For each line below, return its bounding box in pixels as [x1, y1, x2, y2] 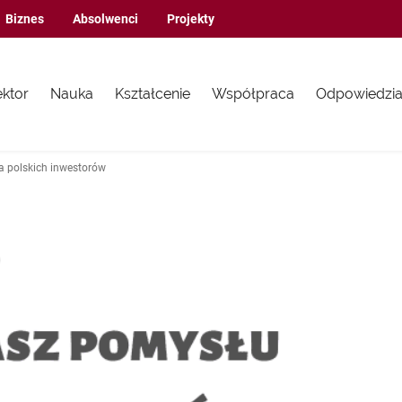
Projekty [167, 11, 214, 27]
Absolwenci [73, 11, 138, 27]
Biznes [5, 11, 44, 27]
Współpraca [212, 84, 295, 102]
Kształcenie [115, 84, 191, 102]
